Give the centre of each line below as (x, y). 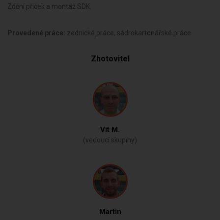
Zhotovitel (110, 59)
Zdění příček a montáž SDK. (49, 6)
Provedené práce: (37, 33)
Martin (110, 212)
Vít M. (110, 130)
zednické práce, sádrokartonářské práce (129, 33)
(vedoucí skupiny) (110, 140)
